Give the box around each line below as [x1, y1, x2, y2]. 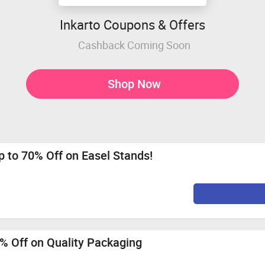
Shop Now [107, 75, 161, 92]
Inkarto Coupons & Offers [60, 16, 205, 33]
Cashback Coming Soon [77, 37, 190, 52]
